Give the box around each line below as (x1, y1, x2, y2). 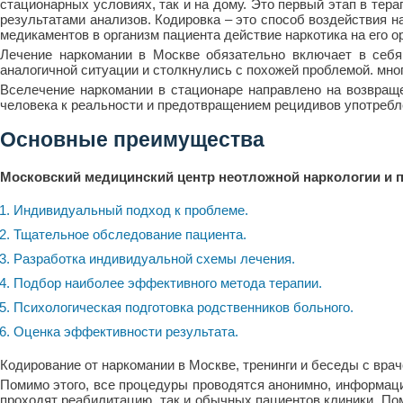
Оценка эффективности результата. (13, 324, 238, 340)
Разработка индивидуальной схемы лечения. (13, 251, 295, 267)
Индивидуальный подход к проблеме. (13, 202, 248, 219)
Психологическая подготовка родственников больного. (13, 300, 354, 316)
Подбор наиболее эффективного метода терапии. (13, 275, 322, 291)
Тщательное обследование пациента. (13, 227, 246, 243)
